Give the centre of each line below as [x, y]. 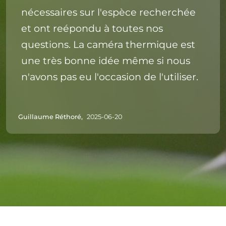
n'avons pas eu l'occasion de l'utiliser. [110, 76]
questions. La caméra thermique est [108, 44]
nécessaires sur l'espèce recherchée [109, 12]
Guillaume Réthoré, [50, 117]
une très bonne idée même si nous [106, 60]
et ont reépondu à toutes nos [92, 28]
